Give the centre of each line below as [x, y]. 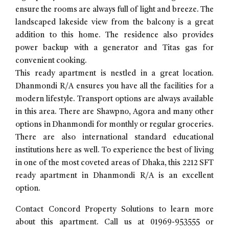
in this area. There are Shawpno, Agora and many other [114, 112]
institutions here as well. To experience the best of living [114, 151]
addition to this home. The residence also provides [114, 36]
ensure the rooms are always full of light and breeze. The [114, 10]
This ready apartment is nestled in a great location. [114, 74]
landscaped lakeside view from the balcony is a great [114, 23]
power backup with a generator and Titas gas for [114, 48]
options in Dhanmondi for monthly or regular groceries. [114, 125]
